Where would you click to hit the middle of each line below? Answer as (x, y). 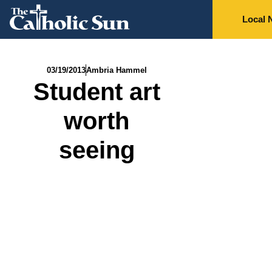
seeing (97, 150)
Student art (97, 92)
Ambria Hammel (116, 70)
